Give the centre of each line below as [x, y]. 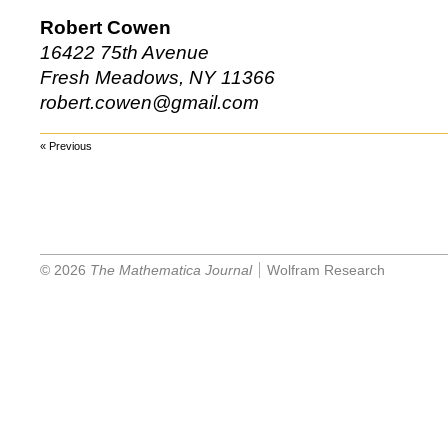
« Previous [66, 146]
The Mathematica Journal [171, 270]
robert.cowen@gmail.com [149, 102]
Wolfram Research [326, 270]
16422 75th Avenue [124, 52]
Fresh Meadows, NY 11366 [157, 77]
